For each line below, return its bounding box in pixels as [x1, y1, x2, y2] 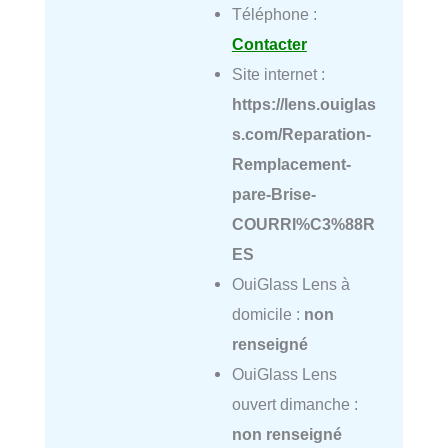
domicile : [231, 305, 304, 324]
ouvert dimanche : [231, 395, 358, 414]
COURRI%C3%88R [231, 215, 375, 234]
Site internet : [231, 65, 325, 84]
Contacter [231, 35, 307, 54]
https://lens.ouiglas [231, 95, 376, 114]
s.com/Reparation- [231, 125, 371, 144]
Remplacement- [231, 155, 351, 174]
